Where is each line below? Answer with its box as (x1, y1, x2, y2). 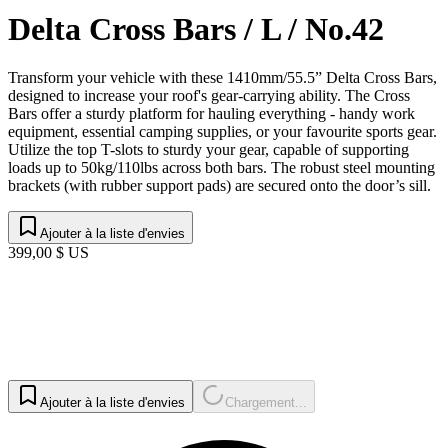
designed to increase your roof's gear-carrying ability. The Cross (8, 87, 410, 105)
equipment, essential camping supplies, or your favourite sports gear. (8, 123, 437, 141)
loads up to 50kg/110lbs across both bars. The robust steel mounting (8, 159, 435, 177)
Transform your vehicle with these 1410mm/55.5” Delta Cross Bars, (8, 69, 437, 87)
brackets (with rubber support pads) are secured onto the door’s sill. (8, 177, 431, 195)
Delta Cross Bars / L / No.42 (8, 10, 384, 47)
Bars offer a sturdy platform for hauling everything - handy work (8, 105, 415, 123)
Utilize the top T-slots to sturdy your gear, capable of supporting (8, 141, 409, 159)
